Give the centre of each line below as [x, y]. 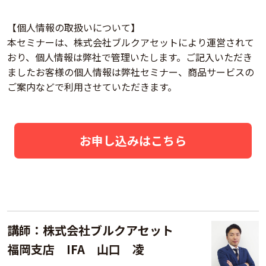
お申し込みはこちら [133, 140]
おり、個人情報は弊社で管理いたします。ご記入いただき [130, 57]
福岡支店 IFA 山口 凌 [76, 249]
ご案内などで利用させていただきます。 [92, 86]
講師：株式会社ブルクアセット [96, 230]
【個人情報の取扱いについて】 [74, 27]
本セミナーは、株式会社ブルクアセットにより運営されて [131, 42]
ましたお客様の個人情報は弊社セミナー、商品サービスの [131, 72]
